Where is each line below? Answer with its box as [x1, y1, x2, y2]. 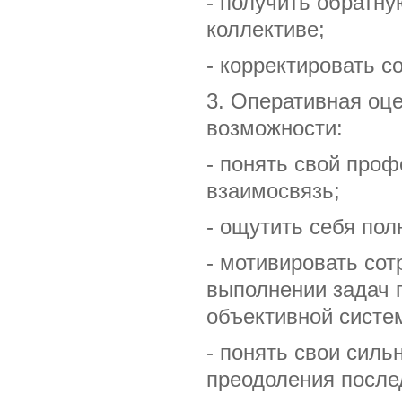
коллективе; [206, 18, 325, 41]
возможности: [206, 117, 343, 140]
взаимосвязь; [206, 179, 340, 203]
